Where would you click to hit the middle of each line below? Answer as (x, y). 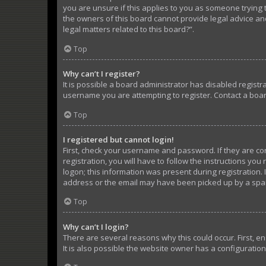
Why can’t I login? (96, 227)
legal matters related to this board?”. (129, 29)
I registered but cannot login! (118, 139)
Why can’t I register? (102, 73)
